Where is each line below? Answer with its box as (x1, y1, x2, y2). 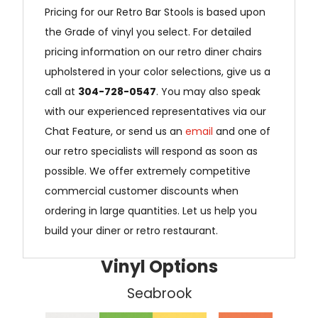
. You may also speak (156, 84, 261, 99)
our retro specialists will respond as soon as (45, 143, 258, 158)
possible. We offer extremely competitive (45, 163, 251, 178)
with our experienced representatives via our (45, 104, 267, 119)
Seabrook (126, 283, 192, 303)
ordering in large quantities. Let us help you (45, 203, 258, 218)
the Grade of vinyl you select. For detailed (45, 24, 252, 39)
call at (45, 84, 79, 99)
